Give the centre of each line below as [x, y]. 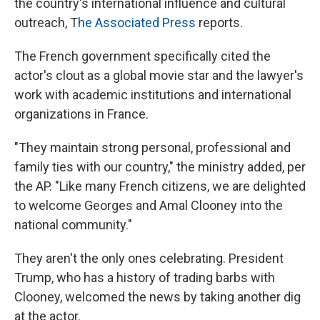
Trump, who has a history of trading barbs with [145, 277]
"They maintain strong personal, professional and [152, 147]
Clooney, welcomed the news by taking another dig [157, 297]
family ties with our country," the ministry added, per [160, 167]
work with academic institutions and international [153, 95]
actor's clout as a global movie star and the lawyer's [159, 75]
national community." [73, 225]
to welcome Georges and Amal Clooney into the [149, 205]
